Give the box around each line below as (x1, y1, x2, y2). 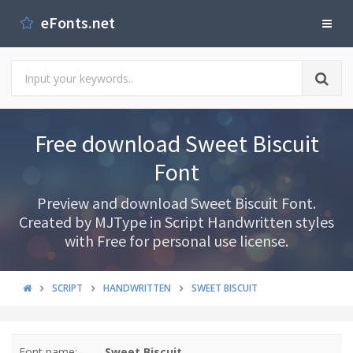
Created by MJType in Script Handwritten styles (19, 212, 334, 232)
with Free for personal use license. (65, 231, 288, 251)
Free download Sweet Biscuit (34, 128, 319, 158)
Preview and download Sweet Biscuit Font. (37, 193, 316, 213)
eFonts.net (38, 13, 115, 32)
